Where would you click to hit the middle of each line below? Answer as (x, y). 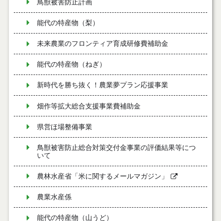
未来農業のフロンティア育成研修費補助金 (102, 44)
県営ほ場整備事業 (64, 127)
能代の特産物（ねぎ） (71, 65)
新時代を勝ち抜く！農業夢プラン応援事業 (102, 85)
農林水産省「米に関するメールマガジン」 (102, 177)
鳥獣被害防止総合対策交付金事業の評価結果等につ (116, 147)
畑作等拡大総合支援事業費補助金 (89, 106)
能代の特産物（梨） (68, 23)
